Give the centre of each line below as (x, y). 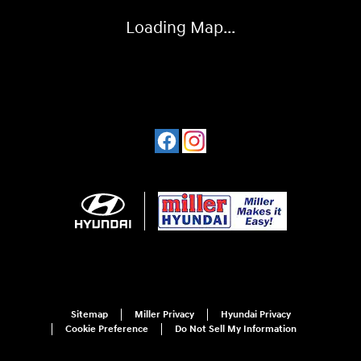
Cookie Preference (107, 330)
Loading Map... (180, 29)
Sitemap (89, 315)
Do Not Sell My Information (236, 330)
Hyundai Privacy (255, 315)
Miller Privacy (164, 315)
